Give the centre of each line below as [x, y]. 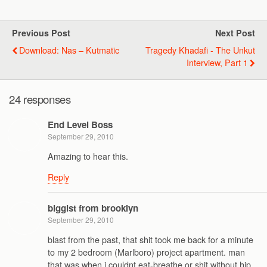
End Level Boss [80, 124]
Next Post [235, 33]
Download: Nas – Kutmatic [69, 50]
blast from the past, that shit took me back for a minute [150, 240]
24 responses [40, 99]
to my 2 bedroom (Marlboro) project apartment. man [146, 252]
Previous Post [41, 33]
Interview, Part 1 [217, 63]
